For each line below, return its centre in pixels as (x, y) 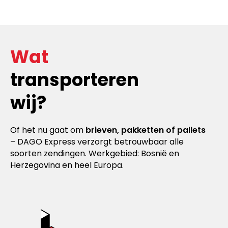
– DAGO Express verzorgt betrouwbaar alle (97, 142)
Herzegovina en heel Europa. (67, 165)
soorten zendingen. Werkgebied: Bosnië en (95, 154)
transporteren (75, 80)
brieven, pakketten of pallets (146, 130)
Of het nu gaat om (48, 130)
